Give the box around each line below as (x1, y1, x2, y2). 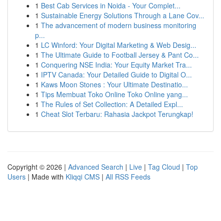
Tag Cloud (148, 162, 180, 172)
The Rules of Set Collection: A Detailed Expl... (41, 99, 183, 109)
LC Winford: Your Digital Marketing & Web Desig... (41, 40, 196, 50)
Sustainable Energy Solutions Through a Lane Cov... (41, 10, 204, 20)
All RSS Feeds (106, 172, 150, 182)
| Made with (26, 172, 66, 182)
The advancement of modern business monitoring (41, 20, 196, 30)
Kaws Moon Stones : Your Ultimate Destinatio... (41, 79, 188, 89)
